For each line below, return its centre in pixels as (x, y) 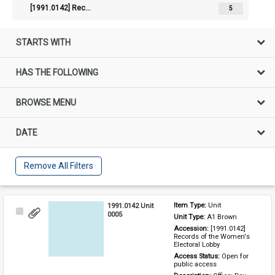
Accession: (192, 228)
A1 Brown (223, 217)
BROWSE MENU (46, 102)
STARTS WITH (43, 42)
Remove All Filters (58, 166)
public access (195, 264)
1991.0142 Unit (130, 205)
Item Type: (191, 205)
